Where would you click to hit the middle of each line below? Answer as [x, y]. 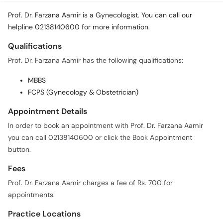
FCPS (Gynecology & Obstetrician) [83, 93]
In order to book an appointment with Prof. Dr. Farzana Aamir [106, 126]
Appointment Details [48, 111]
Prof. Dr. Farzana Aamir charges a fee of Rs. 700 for [90, 183]
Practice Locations [44, 214]
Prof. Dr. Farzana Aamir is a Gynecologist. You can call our [100, 15]
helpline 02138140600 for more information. [79, 27]
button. [19, 150]
